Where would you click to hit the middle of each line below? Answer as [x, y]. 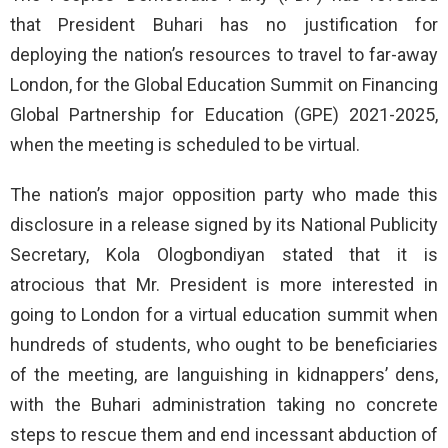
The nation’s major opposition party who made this [224, 195]
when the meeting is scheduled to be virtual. [185, 145]
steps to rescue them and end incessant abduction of [224, 435]
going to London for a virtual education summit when [224, 315]
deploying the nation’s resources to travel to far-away [224, 55]
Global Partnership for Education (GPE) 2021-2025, [224, 115]
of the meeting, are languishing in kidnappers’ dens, [224, 375]
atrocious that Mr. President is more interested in [224, 285]
